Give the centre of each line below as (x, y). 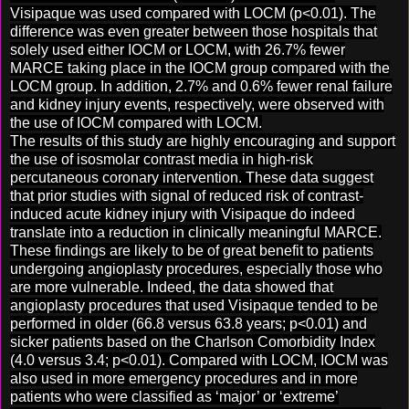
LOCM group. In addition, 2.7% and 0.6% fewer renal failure (201, 86)
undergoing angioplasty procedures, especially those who (196, 268)
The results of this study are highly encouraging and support (203, 141)
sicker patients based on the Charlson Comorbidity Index (193, 341)
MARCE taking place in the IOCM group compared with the (200, 68)
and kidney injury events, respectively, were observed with (197, 104)
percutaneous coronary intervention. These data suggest (192, 177)
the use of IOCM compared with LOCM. (136, 122)
